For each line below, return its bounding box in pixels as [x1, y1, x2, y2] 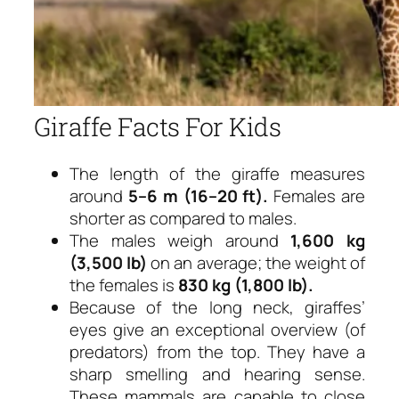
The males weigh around [69, 229, 291, 253]
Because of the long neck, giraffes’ [69, 296, 365, 320]
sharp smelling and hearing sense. [69, 362, 365, 387]
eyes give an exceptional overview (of [69, 318, 365, 342]
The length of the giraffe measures [69, 162, 365, 186]
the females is [69, 273, 178, 297]
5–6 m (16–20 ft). [127, 184, 269, 208]
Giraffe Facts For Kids [34, 110, 281, 144]
